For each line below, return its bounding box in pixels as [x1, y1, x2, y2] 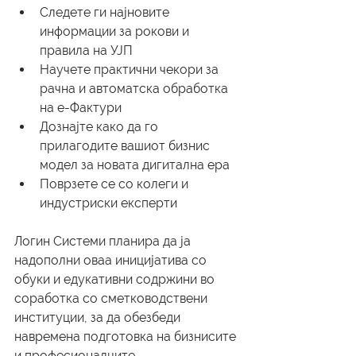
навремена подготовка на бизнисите [14, 329, 239, 345]
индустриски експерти [40, 195, 177, 211]
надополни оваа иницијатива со [14, 253, 210, 269]
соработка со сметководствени [14, 291, 211, 307]
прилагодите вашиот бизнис [40, 138, 213, 154]
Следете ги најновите [40, 5, 172, 21]
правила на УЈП [40, 43, 133, 59]
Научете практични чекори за [40, 62, 222, 78]
